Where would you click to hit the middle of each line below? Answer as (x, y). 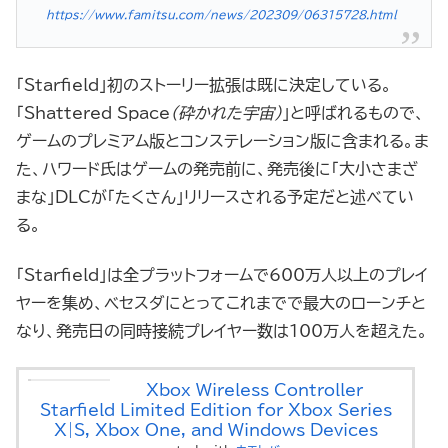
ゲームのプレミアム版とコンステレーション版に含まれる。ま (222, 140)
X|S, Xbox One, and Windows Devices (215, 430)
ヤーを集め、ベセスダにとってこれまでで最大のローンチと (221, 302)
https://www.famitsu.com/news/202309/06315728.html (221, 14)
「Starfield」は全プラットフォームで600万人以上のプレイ (222, 274)
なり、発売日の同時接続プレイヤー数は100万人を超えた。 (222, 330)
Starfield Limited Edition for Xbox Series (215, 410)
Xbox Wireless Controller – (261, 390)
